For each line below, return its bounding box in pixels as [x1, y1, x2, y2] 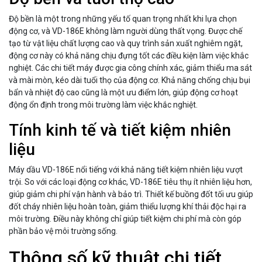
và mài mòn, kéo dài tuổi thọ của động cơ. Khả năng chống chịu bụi [9, 75, 250, 85]
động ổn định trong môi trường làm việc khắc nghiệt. [9, 100, 198, 110]
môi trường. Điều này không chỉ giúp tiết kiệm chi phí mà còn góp [9, 214, 242, 224]
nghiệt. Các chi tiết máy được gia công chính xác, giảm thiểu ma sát [9, 63, 252, 73]
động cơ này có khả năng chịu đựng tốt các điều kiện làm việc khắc [9, 51, 249, 61]
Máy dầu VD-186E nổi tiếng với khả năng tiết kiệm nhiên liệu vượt [9, 165, 243, 175]
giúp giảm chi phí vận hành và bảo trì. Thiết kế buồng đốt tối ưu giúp [9, 189, 253, 199]
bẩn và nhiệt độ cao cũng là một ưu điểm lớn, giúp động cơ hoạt [9, 88, 238, 98]
